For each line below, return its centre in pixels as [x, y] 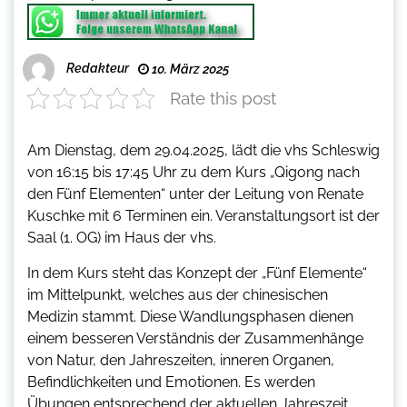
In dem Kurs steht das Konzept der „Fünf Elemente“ [197, 273]
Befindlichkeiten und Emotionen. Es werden [171, 382]
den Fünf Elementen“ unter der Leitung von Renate [195, 194]
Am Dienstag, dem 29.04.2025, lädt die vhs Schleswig [203, 151]
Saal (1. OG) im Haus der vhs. [122, 238]
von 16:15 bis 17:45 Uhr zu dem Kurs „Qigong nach [194, 173]
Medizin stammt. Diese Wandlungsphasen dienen [190, 317]
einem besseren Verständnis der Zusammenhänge [195, 339]
